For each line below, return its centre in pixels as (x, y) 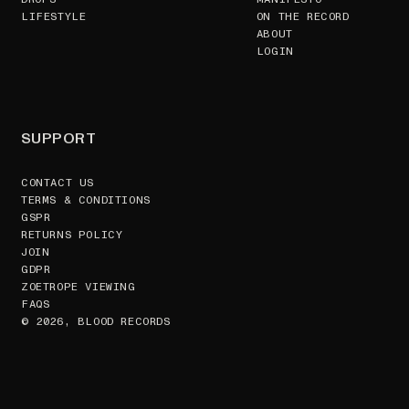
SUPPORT (59, 139)
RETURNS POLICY (72, 235)
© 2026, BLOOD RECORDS (96, 322)
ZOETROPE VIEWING (79, 287)
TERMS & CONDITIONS (86, 200)
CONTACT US (58, 183)
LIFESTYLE (54, 17)
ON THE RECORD (303, 17)
